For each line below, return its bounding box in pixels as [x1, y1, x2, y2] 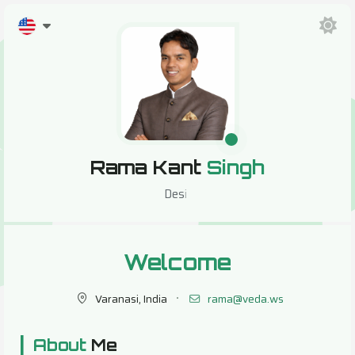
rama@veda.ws [207, 290, 284, 307]
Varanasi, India [94, 290, 167, 307]
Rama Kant [90, 155, 207, 179]
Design [155, 184, 193, 204]
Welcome [124, 249, 231, 276]
